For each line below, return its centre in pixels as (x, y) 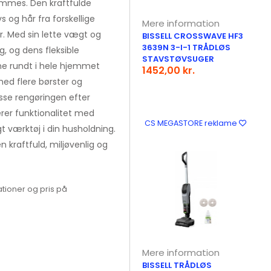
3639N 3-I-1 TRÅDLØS (187, 47)
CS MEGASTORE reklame (191, 123)
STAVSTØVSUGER (178, 59)
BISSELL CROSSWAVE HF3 (193, 36)
